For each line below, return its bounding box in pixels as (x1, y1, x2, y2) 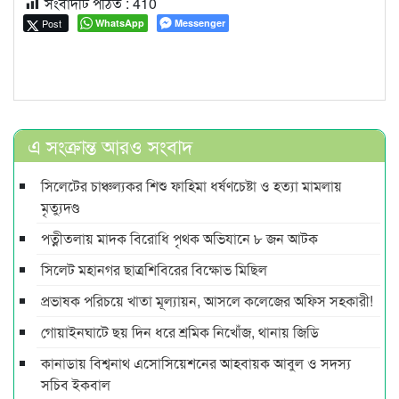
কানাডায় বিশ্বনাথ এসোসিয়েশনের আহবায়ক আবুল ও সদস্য (41, 352, 351, 373)
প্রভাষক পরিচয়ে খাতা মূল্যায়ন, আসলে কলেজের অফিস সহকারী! (41, 289, 373, 311)
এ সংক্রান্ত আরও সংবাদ (28, 131, 193, 159)
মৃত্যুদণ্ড (41, 196, 79, 217)
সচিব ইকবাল (41, 373, 110, 395)
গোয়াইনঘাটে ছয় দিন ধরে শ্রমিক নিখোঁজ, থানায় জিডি (41, 321, 319, 342)
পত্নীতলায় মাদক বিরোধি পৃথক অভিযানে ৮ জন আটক (41, 227, 318, 248)
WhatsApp (95, 16, 144, 30)
